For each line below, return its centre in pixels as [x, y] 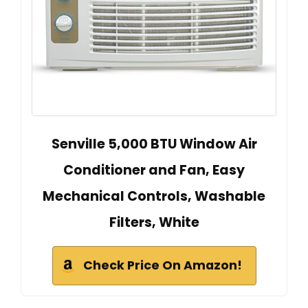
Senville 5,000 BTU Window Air [154, 144]
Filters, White [154, 222]
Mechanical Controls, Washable [154, 196]
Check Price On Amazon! [162, 265]
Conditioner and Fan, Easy [154, 170]
